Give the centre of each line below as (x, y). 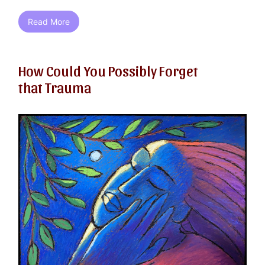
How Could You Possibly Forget (108, 71)
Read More (49, 22)
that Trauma (55, 87)
